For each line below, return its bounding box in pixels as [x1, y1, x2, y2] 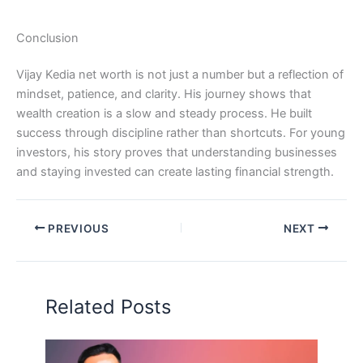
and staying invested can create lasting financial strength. [16, 164, 334, 180]
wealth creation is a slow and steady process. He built [16, 106, 312, 122]
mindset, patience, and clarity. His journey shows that [16, 87, 311, 102]
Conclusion [16, 30, 79, 45]
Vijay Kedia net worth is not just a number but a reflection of [16, 67, 344, 83]
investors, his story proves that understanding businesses [16, 145, 337, 160]
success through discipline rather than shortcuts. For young [16, 126, 345, 141]
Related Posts [45, 294, 172, 318]
